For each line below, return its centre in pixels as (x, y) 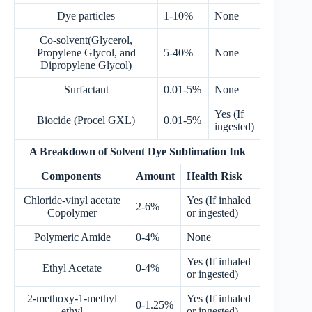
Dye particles (86, 15)
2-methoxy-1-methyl (72, 298)
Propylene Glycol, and (86, 52)
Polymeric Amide (72, 237)
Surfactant (86, 89)
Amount (155, 175)
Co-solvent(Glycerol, (86, 40)
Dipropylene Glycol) (86, 65)
